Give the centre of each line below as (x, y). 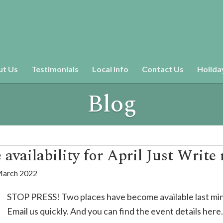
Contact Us (163, 69)
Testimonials (55, 69)
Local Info (110, 69)
